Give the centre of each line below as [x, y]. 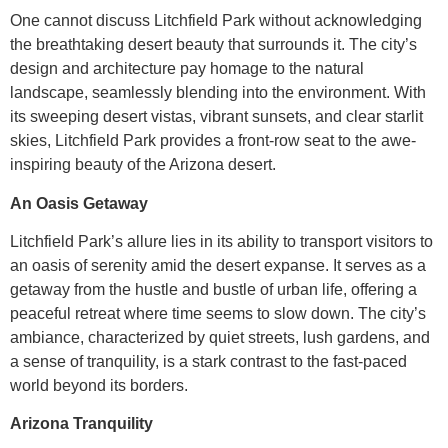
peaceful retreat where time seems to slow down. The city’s [218, 314]
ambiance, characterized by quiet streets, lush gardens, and [220, 338]
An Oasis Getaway [79, 203]
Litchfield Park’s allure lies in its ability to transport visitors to [221, 242]
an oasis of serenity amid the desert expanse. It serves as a [218, 266]
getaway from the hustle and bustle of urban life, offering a [213, 290]
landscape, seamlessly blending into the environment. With [218, 93]
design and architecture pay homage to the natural [187, 69]
